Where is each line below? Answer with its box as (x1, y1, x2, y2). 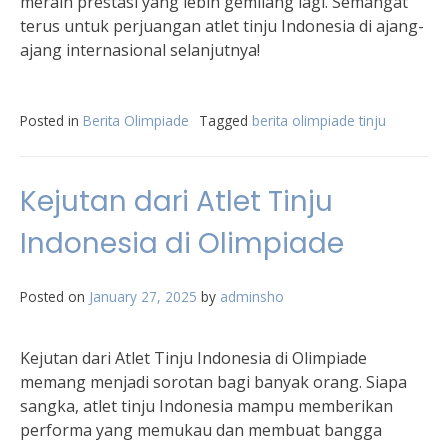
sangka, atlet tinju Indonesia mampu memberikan (20, 395, 393, 417)
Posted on (20, 287, 89, 306)
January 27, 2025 (89, 287, 197, 306)
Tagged (199, 111, 252, 130)
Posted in (20, 111, 83, 130)
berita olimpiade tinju (252, 111, 386, 130)
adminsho (220, 287, 284, 306)
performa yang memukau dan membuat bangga (20, 419, 382, 441)
